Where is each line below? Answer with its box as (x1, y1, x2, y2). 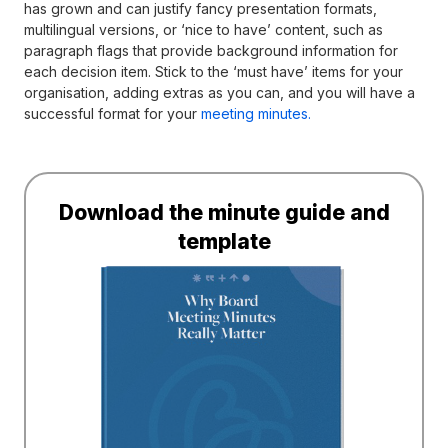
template (177, 228, 271, 254)
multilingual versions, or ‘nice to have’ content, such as (24, 20, 383, 38)
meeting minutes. (201, 104, 311, 122)
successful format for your (24, 104, 201, 122)
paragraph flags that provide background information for (24, 41, 398, 59)
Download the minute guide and (58, 199, 390, 225)
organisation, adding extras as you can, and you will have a (24, 83, 415, 101)
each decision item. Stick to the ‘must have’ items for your (24, 62, 403, 80)
